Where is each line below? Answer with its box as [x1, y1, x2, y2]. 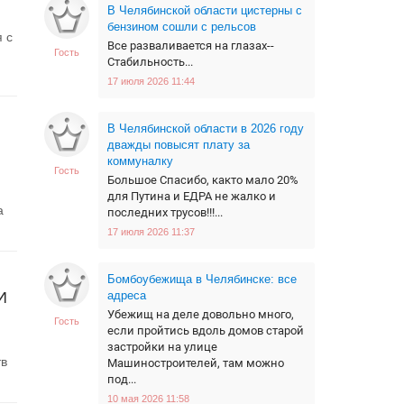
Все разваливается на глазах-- [107, 39, 274, 52]
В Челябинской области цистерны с [107, 4, 302, 17]
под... [107, 372, 136, 386]
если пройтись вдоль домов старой [107, 324, 304, 337]
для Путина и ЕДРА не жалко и [107, 189, 276, 203]
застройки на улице [107, 340, 217, 353]
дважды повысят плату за [107, 138, 250, 151]
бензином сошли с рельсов [107, 20, 256, 33]
